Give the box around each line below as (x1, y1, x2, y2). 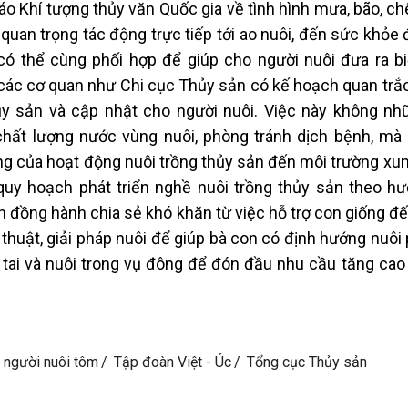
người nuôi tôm (4, 352, 98, 371)
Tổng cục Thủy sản (247, 352, 367, 371)
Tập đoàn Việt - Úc (114, 352, 231, 371)
